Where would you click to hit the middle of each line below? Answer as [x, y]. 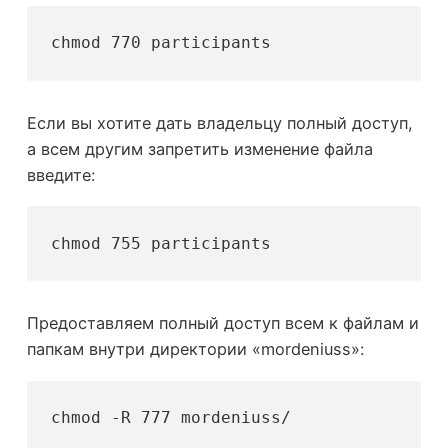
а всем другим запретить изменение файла [199, 148]
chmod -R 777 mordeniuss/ [171, 418]
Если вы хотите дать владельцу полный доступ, [219, 122]
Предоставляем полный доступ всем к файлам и [222, 323]
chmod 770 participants [161, 43]
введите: [60, 174]
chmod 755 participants [161, 243]
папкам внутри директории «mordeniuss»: [195, 349]
